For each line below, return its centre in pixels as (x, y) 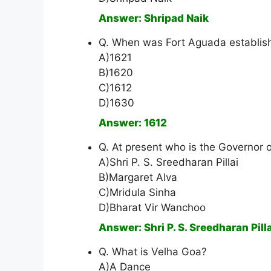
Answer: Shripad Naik (154, 18)
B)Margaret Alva (138, 178)
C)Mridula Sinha (137, 193)
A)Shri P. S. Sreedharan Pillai (168, 162)
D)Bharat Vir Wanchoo (152, 208)
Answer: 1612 (133, 123)
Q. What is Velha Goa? (153, 252)
